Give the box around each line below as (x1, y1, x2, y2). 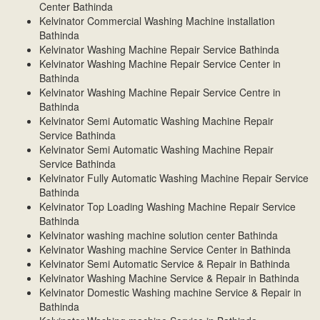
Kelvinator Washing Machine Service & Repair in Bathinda (39, 271, 299, 286)
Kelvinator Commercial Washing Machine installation (39, 14, 275, 29)
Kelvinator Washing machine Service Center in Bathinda (39, 242, 291, 257)
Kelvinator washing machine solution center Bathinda (39, 228, 278, 243)
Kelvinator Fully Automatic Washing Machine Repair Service (39, 171, 309, 186)
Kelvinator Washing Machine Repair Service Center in (39, 56, 281, 71)
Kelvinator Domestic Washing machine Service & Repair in (39, 285, 301, 300)
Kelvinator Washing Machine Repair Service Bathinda (39, 42, 279, 57)
